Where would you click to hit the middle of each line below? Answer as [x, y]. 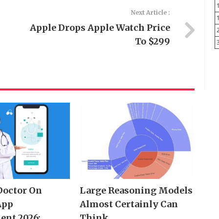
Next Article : [150, 12]
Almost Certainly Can [129, 204]
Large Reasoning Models [136, 191]
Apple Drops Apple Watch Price [100, 28]
